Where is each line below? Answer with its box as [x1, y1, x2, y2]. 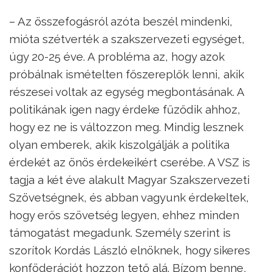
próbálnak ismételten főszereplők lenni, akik [9, 67, 244, 81]
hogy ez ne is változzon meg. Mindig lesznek [9, 120, 243, 134]
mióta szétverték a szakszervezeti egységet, [9, 32, 245, 46]
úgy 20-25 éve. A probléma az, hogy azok [9, 49, 225, 63]
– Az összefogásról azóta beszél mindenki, [9, 14, 233, 28]
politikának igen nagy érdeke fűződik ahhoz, [9, 102, 240, 116]
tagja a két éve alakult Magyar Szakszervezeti [9, 172, 250, 186]
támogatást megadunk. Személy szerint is [9, 225, 231, 239]
